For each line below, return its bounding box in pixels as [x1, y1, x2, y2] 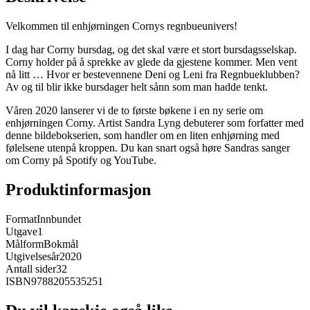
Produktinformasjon [6, 181, 151, 199]
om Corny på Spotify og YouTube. [6, 154, 156, 167]
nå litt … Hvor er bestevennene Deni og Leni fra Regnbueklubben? [6, 69, 300, 81]
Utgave [6, 226, 37, 238]
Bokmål [44, 238, 78, 250]
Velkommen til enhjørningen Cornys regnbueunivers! [6, 20, 237, 33]
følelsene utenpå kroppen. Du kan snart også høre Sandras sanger [6, 142, 290, 154]
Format [6, 213, 37, 226]
